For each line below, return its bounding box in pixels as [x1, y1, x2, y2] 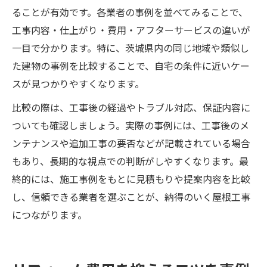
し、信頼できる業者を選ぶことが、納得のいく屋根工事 [12, 190, 250, 204]
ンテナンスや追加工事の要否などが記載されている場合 [12, 136, 250, 150]
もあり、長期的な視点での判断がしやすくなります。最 [12, 154, 249, 168]
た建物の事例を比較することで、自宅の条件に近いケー [12, 58, 250, 73]
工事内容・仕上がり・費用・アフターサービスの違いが [12, 23, 250, 37]
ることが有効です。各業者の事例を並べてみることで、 [12, 5, 248, 19]
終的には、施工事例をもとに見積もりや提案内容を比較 [12, 172, 250, 186]
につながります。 [12, 207, 87, 222]
